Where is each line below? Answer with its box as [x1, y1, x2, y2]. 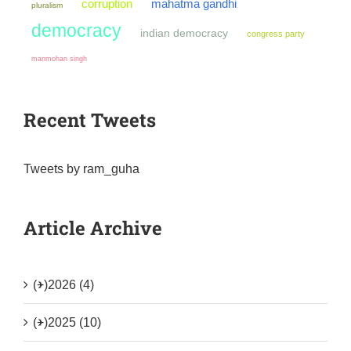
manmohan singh [31, 53, 87, 63]
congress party [247, 28, 305, 38]
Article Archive [24, 215, 162, 241]
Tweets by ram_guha [24, 161, 139, 175]
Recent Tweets [24, 107, 156, 132]
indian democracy [140, 27, 228, 39]
